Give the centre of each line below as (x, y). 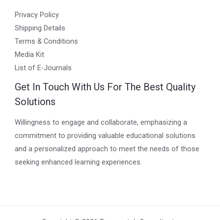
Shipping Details (40, 28)
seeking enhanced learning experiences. (78, 162)
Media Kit (29, 54)
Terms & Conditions (46, 41)
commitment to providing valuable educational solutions (105, 135)
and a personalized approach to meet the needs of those (107, 149)
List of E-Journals (43, 68)
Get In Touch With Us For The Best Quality (105, 87)
